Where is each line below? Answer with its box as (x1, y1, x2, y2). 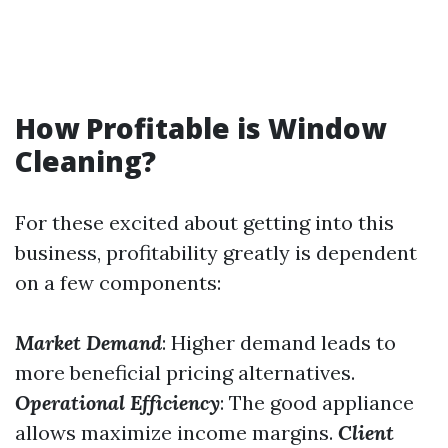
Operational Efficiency (15, 390, 220, 415)
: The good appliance (220, 390, 414, 415)
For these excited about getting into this (15, 210, 394, 235)
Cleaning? (15, 142, 156, 180)
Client (338, 420, 394, 445)
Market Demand (15, 330, 162, 355)
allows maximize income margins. (15, 420, 338, 445)
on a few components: (15, 270, 221, 295)
